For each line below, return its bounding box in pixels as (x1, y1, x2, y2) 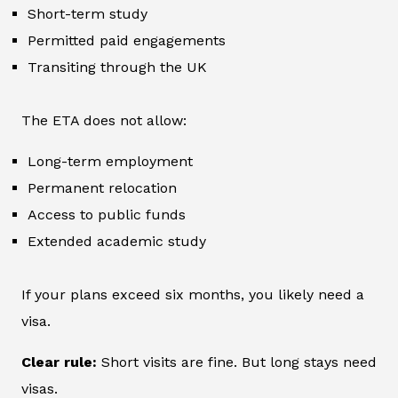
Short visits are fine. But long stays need (97, 354, 377, 371)
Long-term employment (28, 153, 193, 171)
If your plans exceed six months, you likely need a (21, 286, 364, 304)
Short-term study (28, 5, 147, 23)
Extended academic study (28, 233, 206, 251)
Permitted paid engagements (28, 32, 226, 50)
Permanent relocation (28, 179, 177, 197)
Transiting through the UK (28, 59, 207, 76)
